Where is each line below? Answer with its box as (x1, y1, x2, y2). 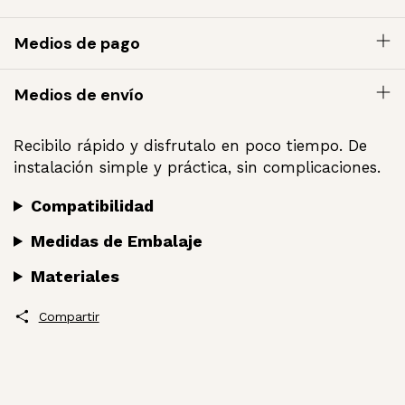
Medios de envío (14, 84, 144, 106)
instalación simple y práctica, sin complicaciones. (14, 158, 386, 176)
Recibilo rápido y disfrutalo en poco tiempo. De (14, 137, 367, 155)
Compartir (38, 309, 99, 324)
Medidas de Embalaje (31, 231, 203, 250)
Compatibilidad (31, 196, 155, 215)
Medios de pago (14, 33, 140, 54)
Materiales (31, 267, 120, 286)
